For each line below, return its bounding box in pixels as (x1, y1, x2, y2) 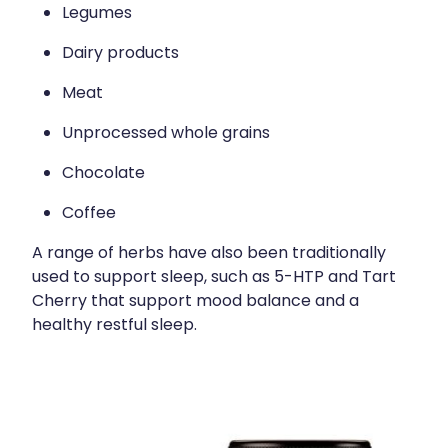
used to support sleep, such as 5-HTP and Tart (32, 264, 396, 291)
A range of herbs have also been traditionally (32, 240, 386, 267)
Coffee (62, 200, 116, 227)
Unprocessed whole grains (62, 120, 270, 147)
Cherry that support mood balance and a (32, 288, 359, 315)
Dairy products (62, 40, 179, 67)
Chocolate (62, 160, 145, 187)
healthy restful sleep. (32, 312, 197, 339)
